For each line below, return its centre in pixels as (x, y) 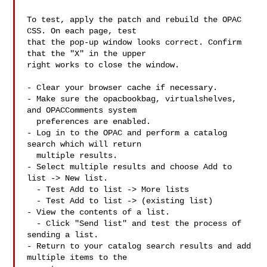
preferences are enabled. (32, 122)
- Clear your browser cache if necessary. (122, 88)
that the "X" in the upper (87, 54)
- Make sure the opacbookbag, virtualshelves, (132, 99)
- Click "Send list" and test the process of (32, 223)
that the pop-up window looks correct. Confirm (134, 42)
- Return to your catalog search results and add (139, 246)
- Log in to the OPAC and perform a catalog (127, 133)
